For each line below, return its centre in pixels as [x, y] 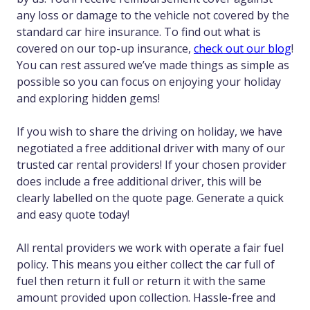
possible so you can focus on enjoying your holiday [149, 82]
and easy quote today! [74, 215]
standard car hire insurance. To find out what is [139, 32]
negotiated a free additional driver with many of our [151, 148]
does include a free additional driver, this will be [139, 182]
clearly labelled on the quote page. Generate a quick [150, 198]
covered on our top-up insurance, [105, 49]
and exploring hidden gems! [90, 99]
